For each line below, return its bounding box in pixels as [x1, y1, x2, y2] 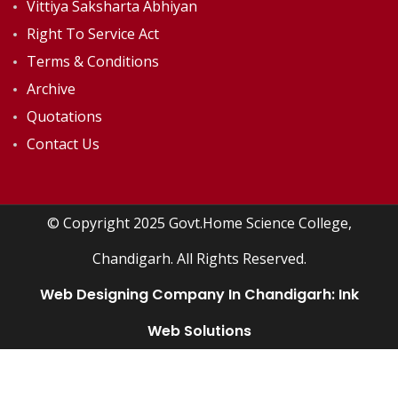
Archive [27, 79, 76, 99]
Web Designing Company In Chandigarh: [39, 284, 338, 306]
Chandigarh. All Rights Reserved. [92, 249, 306, 269]
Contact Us [27, 134, 99, 155]
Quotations [27, 107, 102, 127]
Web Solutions [147, 321, 251, 342]
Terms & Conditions [27, 52, 159, 72]
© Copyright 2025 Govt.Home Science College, [46, 213, 352, 234]
